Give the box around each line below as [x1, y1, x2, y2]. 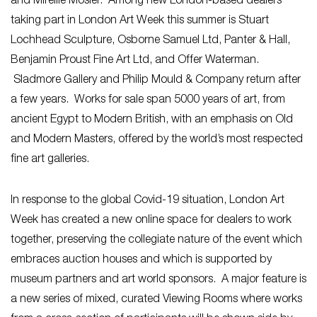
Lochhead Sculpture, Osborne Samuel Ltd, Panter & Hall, [11, 35, 290, 47]
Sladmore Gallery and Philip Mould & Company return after [11, 74, 301, 86]
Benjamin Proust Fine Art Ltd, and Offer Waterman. [11, 54, 259, 67]
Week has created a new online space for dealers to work [11, 214, 292, 226]
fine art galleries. [11, 154, 89, 166]
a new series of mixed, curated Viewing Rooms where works [11, 294, 302, 306]
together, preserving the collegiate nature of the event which [11, 234, 302, 246]
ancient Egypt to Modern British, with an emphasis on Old [11, 114, 293, 126]
